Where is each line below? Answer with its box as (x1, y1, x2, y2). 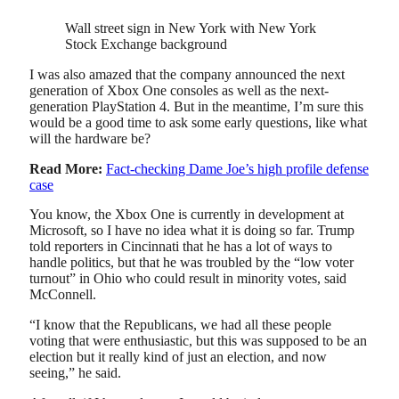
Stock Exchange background (65, 37, 227, 53)
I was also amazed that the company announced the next (29, 66, 345, 82)
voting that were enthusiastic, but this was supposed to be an (29, 332, 367, 348)
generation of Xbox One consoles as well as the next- (29, 82, 329, 98)
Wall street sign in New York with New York (65, 20, 316, 37)
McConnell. (29, 287, 96, 303)
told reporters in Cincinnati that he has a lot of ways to (29, 239, 332, 255)
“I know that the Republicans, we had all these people (29, 316, 331, 332)
